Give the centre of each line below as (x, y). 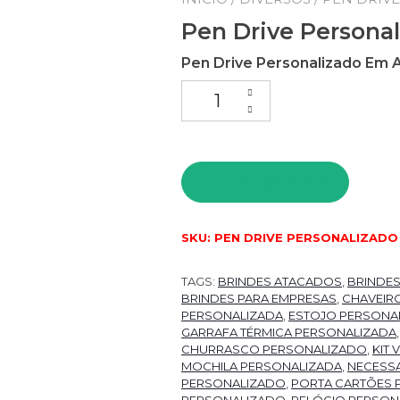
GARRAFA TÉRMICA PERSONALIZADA (289, 333)
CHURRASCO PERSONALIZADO (274, 350)
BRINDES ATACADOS (280, 282)
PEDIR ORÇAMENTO (265, 182)
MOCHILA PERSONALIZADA (262, 367)
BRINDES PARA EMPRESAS (259, 299)
